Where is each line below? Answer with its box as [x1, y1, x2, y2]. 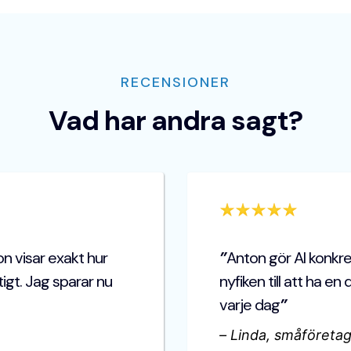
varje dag [219, 295, 280, 316]
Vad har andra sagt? [49, 103, 302, 139]
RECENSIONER [121, 73, 230, 92]
